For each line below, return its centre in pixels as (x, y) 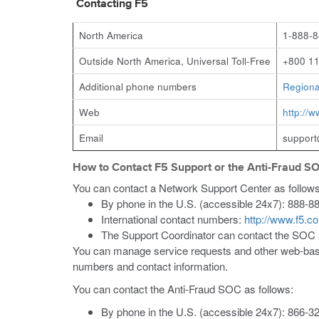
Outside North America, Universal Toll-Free (175, 61)
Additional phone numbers (138, 87)
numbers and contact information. (150, 266)
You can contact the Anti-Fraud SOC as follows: (183, 289)
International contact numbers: (173, 219)
